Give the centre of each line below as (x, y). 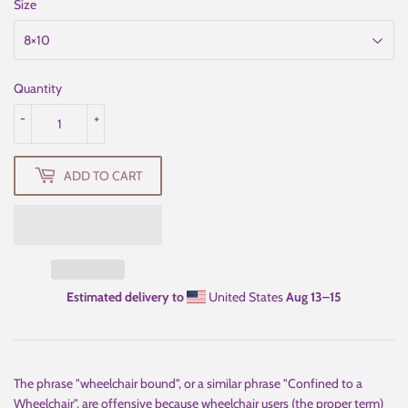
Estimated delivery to (125, 297)
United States (246, 297)
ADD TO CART (103, 175)
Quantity (38, 89)
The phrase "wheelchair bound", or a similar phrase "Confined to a (188, 384)
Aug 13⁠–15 (314, 297)
